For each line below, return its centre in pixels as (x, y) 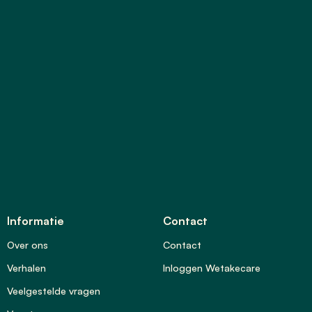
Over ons (28, 245)
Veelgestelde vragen (54, 291)
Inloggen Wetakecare (212, 268)
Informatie (36, 221)
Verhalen (26, 268)
